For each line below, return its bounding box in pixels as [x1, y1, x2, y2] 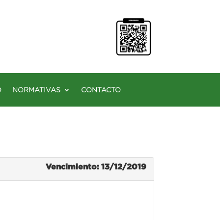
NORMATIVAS [12, 85, 60, 94]
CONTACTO [81, 85, 121, 94]
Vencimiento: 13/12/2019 [45, 162, 146, 171]
